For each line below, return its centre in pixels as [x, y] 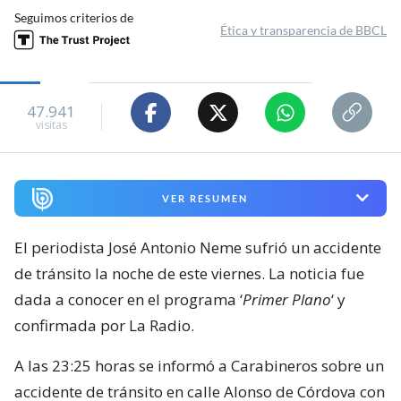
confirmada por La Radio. [104, 325]
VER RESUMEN [205, 198]
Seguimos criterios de [74, 18]
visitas [51, 124]
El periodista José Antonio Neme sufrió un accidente [198, 247]
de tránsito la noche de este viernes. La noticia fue [189, 273]
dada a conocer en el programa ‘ [128, 299]
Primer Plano [287, 299]
